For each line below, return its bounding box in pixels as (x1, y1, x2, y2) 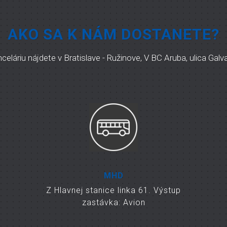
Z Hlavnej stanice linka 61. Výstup (46, 185, 181, 195)
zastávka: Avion (82, 197, 145, 207)
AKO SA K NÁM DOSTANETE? (8, 25, 219, 43)
